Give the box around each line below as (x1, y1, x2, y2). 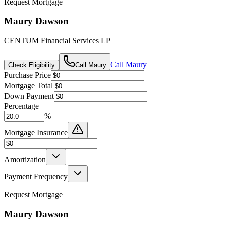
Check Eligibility (8, 61, 55, 69)
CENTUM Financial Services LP (4, 36, 110, 45)
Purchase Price (4, 71, 51, 80)
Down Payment (4, 92, 54, 101)
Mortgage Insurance (4, 128, 68, 137)
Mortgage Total (4, 81, 53, 90)
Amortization (4, 155, 46, 164)
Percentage (4, 102, 39, 111)
